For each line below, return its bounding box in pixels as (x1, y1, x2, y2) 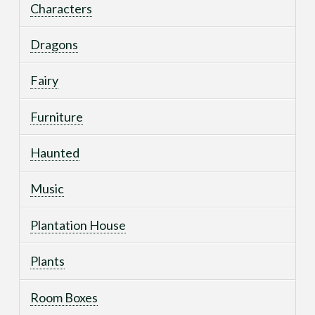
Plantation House (30, 217, 127, 233)
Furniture (30, 108, 84, 124)
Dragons (30, 36, 79, 52)
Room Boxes (30, 289, 98, 305)
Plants (30, 253, 65, 269)
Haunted (30, 145, 80, 161)
